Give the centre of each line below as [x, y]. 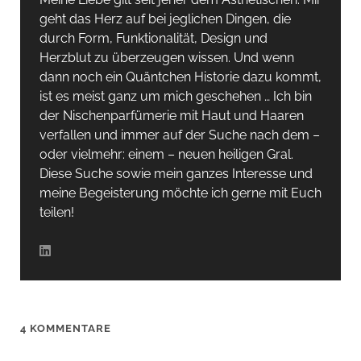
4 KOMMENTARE [66, 329]
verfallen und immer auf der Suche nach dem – [179, 135]
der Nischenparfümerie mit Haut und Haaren [171, 116]
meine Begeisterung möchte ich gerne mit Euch [180, 193]
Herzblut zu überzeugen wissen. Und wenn [166, 58]
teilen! [56, 213]
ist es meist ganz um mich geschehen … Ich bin [175, 97]
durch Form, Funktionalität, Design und [153, 39]
